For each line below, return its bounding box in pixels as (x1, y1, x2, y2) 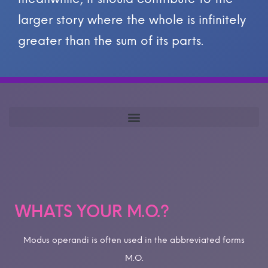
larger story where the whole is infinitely (18, 13, 246, 28)
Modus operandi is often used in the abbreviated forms (23, 235, 245, 246)
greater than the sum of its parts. (18, 33, 203, 48)
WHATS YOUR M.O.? (15, 202, 169, 222)
